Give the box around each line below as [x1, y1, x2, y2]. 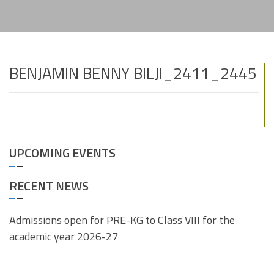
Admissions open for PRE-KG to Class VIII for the [9, 212, 235, 229]
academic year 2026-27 [9, 228, 118, 245]
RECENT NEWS [9, 176, 89, 196]
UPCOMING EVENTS [9, 143, 116, 163]
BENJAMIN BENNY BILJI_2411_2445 [9, 61, 257, 86]
